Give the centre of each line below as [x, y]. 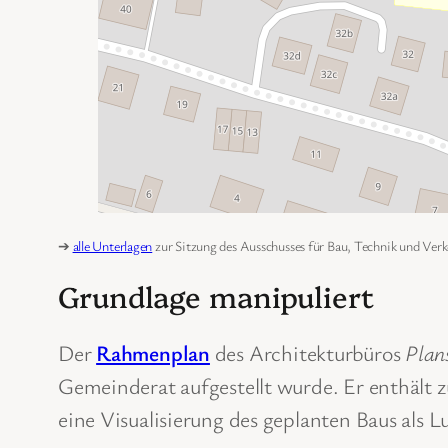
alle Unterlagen [112, 245]
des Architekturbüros [307, 352]
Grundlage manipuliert [216, 295]
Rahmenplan [153, 352]
